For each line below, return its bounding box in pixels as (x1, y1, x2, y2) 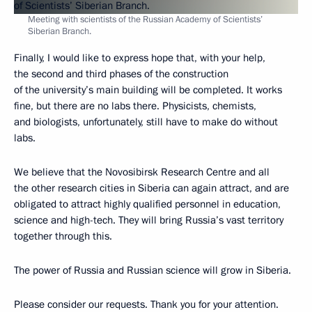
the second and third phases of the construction (14, 66, 228, 81)
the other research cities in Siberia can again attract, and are (14, 180, 289, 195)
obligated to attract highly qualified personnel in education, (14, 196, 281, 211)
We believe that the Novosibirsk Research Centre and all (14, 164, 270, 179)
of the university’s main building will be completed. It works (14, 82, 282, 97)
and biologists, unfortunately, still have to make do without (14, 114, 278, 129)
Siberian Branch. (28, 24, 91, 38)
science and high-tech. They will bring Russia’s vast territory (14, 212, 283, 227)
